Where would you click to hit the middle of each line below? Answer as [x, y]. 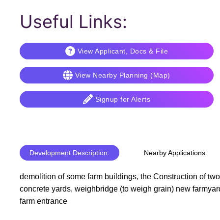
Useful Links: [73, 22]
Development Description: [69, 153]
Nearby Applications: [176, 153]
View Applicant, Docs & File [123, 51]
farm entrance [43, 201]
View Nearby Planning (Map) [123, 75]
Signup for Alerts [123, 99]
